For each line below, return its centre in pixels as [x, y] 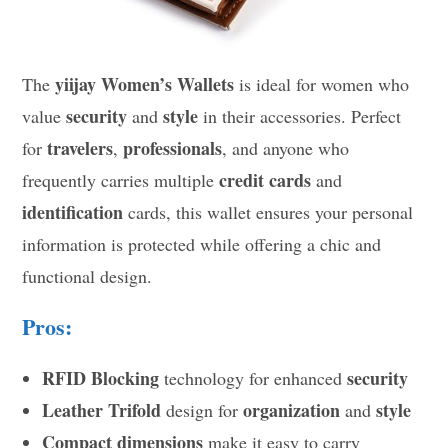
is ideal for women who [322, 84]
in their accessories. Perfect [300, 116]
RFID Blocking [101, 378]
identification [73, 212]
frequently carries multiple [121, 180]
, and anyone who [286, 148]
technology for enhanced [253, 378]
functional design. [87, 276]
